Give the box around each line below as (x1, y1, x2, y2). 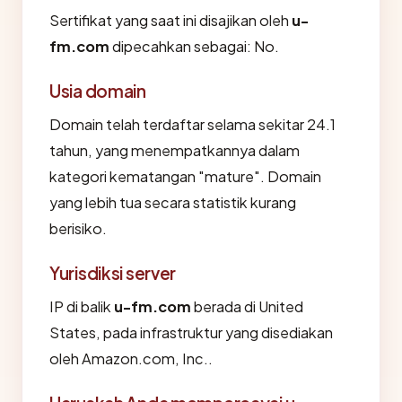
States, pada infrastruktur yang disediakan (49, 323, 333, 342)
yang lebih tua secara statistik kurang (49, 193, 296, 212)
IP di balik (49, 297, 114, 316)
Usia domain (49, 80, 146, 101)
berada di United (191, 297, 303, 316)
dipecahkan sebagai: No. (109, 37, 279, 56)
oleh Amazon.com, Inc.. (49, 349, 213, 368)
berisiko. (49, 219, 107, 238)
